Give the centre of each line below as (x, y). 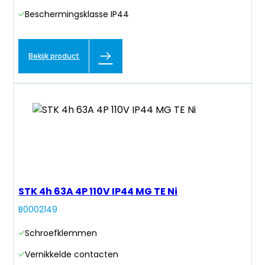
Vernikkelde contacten (72, 255)
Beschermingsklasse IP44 (77, 14)
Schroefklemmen (61, 233)
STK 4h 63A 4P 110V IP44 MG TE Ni (98, 192)
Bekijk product (54, 56)
